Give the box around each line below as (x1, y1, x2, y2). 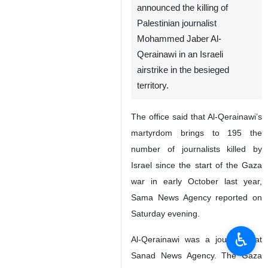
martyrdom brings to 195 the (131, 128, 262, 138)
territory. (137, 81, 169, 90)
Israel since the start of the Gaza (131, 160, 262, 170)
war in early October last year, (131, 176, 262, 186)
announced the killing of (137, 3, 228, 13)
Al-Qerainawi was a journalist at (131, 234, 262, 244)
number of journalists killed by (131, 144, 262, 154)
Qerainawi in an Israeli (137, 50, 223, 59)
